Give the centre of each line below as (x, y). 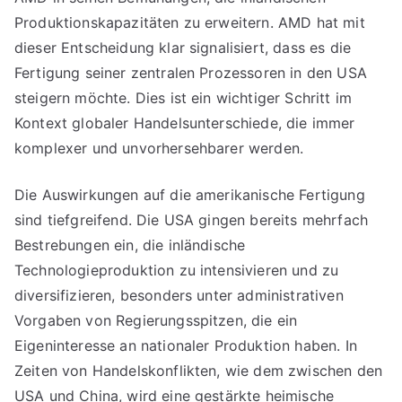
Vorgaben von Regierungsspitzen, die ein (156, 320)
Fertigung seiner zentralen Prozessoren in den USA (191, 73)
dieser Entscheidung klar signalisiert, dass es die (183, 48)
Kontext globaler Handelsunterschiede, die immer (185, 123)
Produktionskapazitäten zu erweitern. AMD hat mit (190, 22)
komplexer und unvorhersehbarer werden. (159, 148)
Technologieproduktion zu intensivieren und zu (177, 270)
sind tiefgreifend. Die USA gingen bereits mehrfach (192, 220)
